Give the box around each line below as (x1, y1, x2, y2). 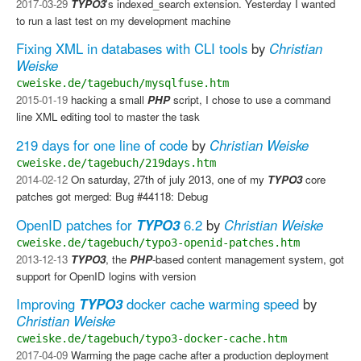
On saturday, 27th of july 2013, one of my (68, 172, 268, 188)
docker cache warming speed (122, 294, 299, 314)
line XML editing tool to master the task (16, 109, 200, 125)
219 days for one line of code (16, 135, 188, 156)
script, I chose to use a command (170, 92, 330, 108)
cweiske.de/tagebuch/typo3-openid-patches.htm (16, 235, 300, 249)
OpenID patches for (16, 214, 136, 234)
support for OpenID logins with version (16, 268, 196, 284)
